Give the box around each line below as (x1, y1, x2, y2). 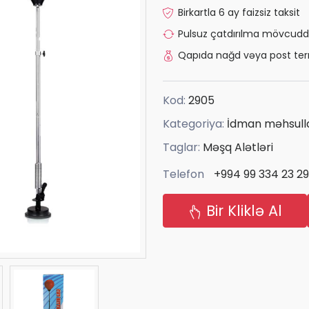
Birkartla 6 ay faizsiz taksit (178, 5, 300, 19)
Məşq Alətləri (203, 139, 273, 155)
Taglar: (163, 139, 203, 155)
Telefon (163, 166, 204, 183)
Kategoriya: (163, 115, 227, 132)
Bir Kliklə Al (202, 201, 282, 221)
